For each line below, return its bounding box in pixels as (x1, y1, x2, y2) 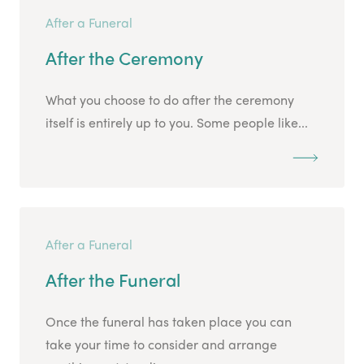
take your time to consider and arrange (45, 335, 277, 354)
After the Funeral (45, 266, 180, 293)
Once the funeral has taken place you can (45, 312, 292, 331)
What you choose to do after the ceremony (45, 90, 294, 110)
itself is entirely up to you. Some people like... (45, 113, 308, 132)
